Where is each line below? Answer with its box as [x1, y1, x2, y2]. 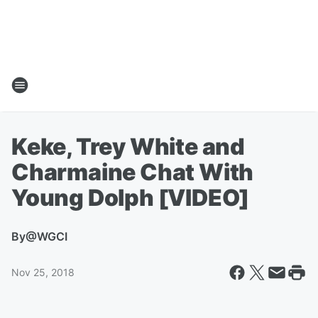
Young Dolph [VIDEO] [11, 184, 250, 212]
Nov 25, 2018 [11, 266, 75, 278]
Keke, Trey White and [11, 133, 245, 160]
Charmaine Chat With [11, 158, 254, 186]
